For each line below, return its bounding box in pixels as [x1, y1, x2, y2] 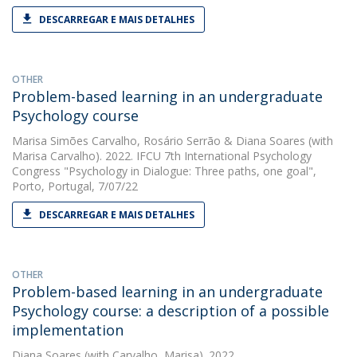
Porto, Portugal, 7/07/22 [12, 178, 138, 194]
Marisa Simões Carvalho [12, 133, 137, 148]
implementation [12, 320, 124, 339]
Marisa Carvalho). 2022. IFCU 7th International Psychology [12, 148, 312, 163]
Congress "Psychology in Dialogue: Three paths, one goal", [12, 163, 316, 178]
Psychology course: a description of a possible [12, 301, 329, 320]
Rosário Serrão [143, 133, 224, 148]
